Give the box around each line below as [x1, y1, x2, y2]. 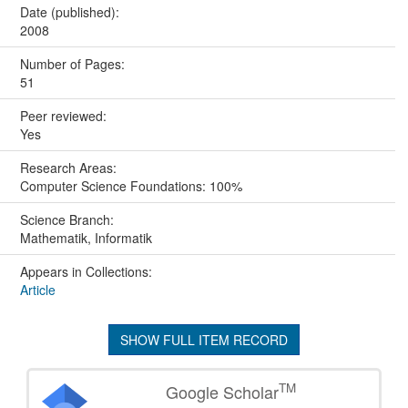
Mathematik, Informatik [19, 229, 152, 248]
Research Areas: [19, 158, 120, 178]
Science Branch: [19, 210, 117, 229]
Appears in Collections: [19, 262, 152, 281]
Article [19, 280, 56, 300]
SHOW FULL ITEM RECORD [120, 331, 288, 350]
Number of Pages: [19, 55, 128, 74]
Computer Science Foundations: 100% [19, 177, 242, 196]
